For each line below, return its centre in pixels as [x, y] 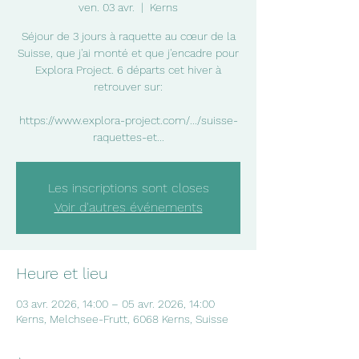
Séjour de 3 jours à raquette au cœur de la [128, 36]
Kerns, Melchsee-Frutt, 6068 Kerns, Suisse [122, 319]
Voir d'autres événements [128, 207]
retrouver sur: [128, 87]
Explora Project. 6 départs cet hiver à [128, 70]
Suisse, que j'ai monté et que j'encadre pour [128, 53]
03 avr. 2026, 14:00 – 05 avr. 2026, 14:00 [115, 304]
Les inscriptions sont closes [128, 188]
